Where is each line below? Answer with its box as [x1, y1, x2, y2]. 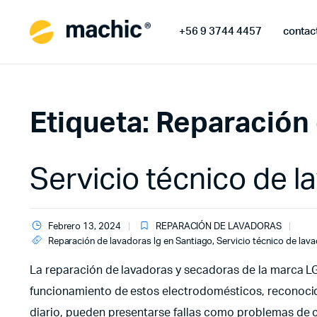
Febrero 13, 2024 [47, 222, 122, 231]
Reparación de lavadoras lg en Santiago [47, 237, 213, 246]
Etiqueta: [30, 110, 156, 138]
